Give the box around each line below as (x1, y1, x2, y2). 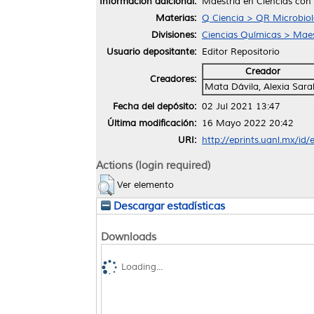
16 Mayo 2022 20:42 (202, 117, 294, 129)
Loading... (121, 261, 163, 273)
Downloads (101, 229, 156, 244)
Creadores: (150, 73, 196, 85)
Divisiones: (151, 29, 196, 41)
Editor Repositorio (202, 46, 280, 57)
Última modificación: (107, 117, 196, 129)
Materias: (156, 12, 196, 24)
